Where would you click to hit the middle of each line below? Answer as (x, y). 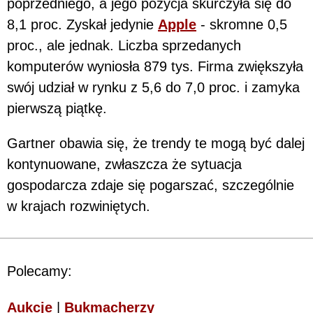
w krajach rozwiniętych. (79, 206)
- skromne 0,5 (242, 25)
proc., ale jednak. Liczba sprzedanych (124, 46)
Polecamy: (39, 271)
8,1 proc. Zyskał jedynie (82, 25)
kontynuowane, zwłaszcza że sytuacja (124, 165)
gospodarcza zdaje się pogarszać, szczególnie (151, 185)
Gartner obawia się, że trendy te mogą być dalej (156, 144)
